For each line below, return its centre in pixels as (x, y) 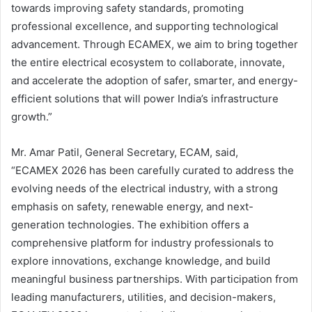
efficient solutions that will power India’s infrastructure (145, 99)
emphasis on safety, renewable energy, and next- (132, 207)
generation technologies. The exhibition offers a (130, 225)
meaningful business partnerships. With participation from (155, 279)
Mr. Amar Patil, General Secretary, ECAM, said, (125, 153)
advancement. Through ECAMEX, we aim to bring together (155, 45)
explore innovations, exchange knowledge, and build (141, 261)
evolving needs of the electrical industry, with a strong (145, 189)
